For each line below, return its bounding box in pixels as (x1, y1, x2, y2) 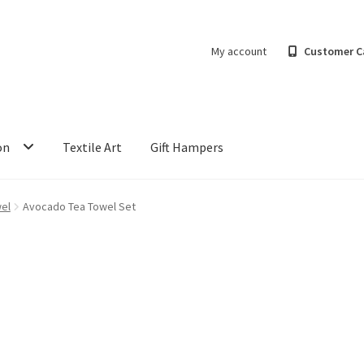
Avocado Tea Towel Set (22, 199, 136, 214)
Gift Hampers (150, 138, 224, 155)
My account (210, 43, 266, 58)
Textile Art (63, 138, 123, 155)
